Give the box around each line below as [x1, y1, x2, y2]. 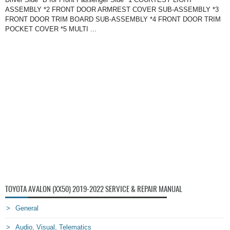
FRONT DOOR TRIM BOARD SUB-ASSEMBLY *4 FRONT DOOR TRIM [5, 15, 221, 24]
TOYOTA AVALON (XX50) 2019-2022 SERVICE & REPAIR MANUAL [5, 184, 182, 195]
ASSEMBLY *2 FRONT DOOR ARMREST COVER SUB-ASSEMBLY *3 [5, 6, 219, 14]
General [15, 204, 39, 213]
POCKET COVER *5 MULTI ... [5, 25, 97, 33]
